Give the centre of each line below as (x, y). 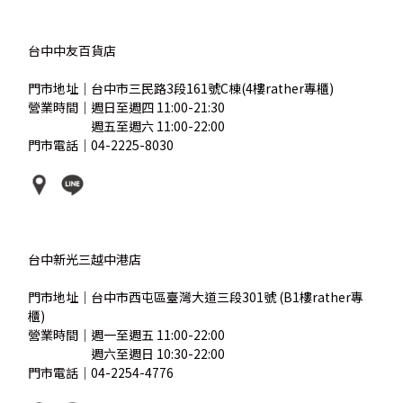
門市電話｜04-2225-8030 (101, 144)
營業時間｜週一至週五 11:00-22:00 (127, 334)
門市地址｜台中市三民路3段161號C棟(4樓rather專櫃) (181, 88)
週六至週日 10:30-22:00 (158, 353)
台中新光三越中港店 (85, 259)
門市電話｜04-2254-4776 (101, 372)
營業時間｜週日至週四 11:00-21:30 (127, 107)
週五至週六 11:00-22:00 (158, 125)
